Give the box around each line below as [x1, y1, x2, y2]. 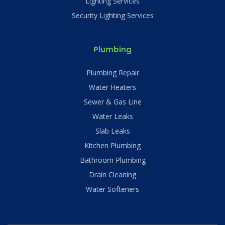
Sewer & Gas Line [83, 96, 142, 106]
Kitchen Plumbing [84, 140, 141, 150]
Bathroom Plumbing [79, 155, 146, 165]
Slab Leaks [95, 126, 130, 136]
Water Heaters [89, 82, 136, 92]
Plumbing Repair [86, 67, 139, 77]
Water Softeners [86, 184, 139, 194]
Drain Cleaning [89, 169, 136, 179]
